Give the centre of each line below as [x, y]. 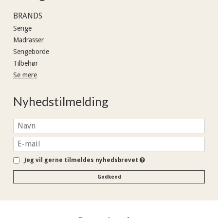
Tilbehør [26, 64]
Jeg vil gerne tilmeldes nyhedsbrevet [82, 160]
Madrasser [28, 40]
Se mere [25, 75]
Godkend [109, 177]
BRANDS [28, 16]
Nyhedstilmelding [61, 101]
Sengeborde [31, 52]
